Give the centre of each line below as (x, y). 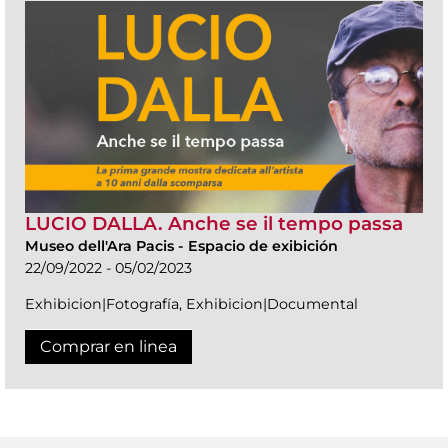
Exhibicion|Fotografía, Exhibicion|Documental (191, 304)
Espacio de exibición (263, 246)
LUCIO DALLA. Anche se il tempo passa (214, 224)
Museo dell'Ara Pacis (101, 246)
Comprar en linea (108, 347)
